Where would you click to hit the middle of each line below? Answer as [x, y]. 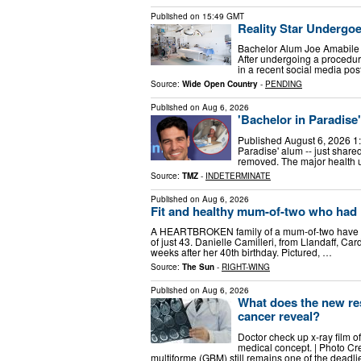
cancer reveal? [279, 316]
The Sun [198, 267]
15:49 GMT [223, 16]
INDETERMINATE [238, 175]
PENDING [284, 84]
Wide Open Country [220, 84]
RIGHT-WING [246, 267]
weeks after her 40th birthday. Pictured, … [241, 252]
